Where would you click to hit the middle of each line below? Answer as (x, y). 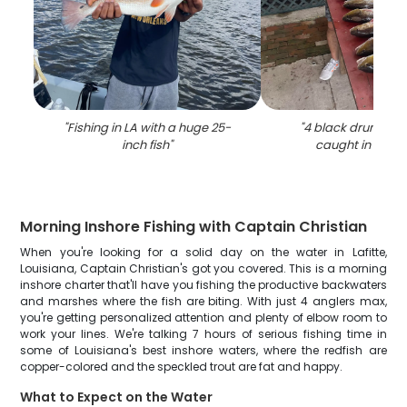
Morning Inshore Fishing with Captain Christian (194, 227)
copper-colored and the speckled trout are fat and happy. (182, 367)
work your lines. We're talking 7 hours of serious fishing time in (203, 334)
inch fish (146, 145)
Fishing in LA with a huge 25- (149, 128)
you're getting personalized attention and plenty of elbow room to (203, 318)
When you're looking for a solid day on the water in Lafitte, (203, 252)
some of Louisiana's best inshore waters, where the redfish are (203, 350)
